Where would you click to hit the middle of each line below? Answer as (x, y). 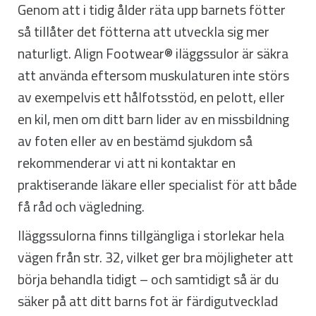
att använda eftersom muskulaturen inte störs (153, 76)
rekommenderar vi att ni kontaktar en (127, 163)
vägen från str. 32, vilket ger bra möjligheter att (156, 258)
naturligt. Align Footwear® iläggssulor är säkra (153, 54)
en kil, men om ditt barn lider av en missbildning (153, 120)
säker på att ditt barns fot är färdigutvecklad (148, 302)
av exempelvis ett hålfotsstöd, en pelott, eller (151, 98)
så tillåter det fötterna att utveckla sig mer (144, 32)
